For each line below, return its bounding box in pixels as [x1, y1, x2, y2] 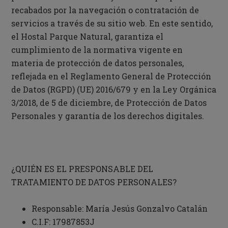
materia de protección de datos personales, [11, 58, 184, 68]
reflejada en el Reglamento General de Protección [11, 71, 212, 81]
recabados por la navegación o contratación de [11, 5, 199, 15]
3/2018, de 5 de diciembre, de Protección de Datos [11, 97, 207, 108]
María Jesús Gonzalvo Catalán [83, 203, 208, 214]
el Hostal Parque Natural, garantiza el [11, 31, 164, 42]
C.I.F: [32, 216, 53, 227]
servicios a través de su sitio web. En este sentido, [11, 18, 213, 28]
